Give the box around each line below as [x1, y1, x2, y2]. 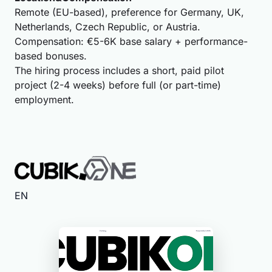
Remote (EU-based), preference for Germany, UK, [15, 6, 244, 18]
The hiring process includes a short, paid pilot [15, 64, 224, 76]
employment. [15, 93, 74, 106]
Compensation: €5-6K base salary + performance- [15, 35, 248, 47]
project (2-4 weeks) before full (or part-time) [15, 79, 221, 91]
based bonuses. [15, 50, 87, 62]
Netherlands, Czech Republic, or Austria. [15, 21, 200, 33]
